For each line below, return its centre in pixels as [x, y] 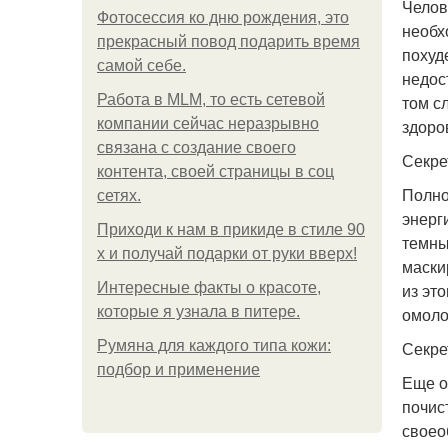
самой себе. [141, 65]
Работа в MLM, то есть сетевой [211, 99]
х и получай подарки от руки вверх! [227, 253]
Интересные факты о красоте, [209, 287]
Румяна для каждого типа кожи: [214, 345]
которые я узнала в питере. [198, 311]
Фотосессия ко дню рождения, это [223, 17]
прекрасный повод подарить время [228, 41]
